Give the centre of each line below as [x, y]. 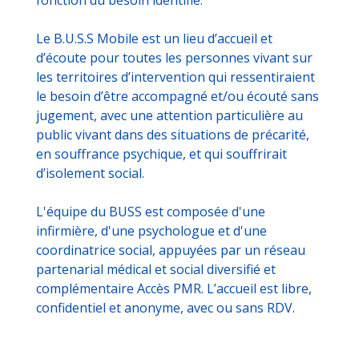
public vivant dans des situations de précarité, [173, 134]
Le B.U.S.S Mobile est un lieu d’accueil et [154, 38]
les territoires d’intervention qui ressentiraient [175, 77]
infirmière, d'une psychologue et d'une [151, 230]
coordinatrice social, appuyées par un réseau [171, 250]
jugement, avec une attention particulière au [169, 115]
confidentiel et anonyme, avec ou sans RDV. [165, 307]
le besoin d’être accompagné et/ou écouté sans [177, 96]
